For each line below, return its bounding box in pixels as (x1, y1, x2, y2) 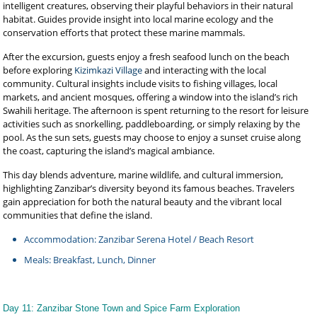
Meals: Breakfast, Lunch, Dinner (24, 253, 156, 266)
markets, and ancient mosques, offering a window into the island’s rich (3, 91, 299, 103)
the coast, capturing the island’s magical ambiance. (3, 144, 215, 157)
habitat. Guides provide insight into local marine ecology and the (3, 13, 274, 25)
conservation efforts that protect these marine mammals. (3, 26, 246, 39)
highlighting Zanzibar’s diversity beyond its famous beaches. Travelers (3, 182, 295, 195)
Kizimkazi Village (74, 64, 143, 76)
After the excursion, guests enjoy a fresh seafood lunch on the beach (3, 50, 290, 63)
